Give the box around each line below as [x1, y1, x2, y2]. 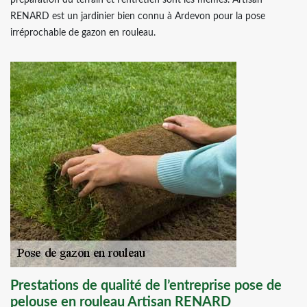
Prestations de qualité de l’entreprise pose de [10, 279, 282, 293]
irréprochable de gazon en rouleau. [10, 28, 156, 38]
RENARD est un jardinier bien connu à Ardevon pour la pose [10, 12, 265, 21]
